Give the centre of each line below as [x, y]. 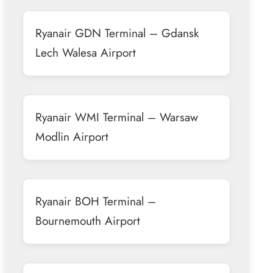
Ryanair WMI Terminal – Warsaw [116, 117]
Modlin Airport [72, 136]
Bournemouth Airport [87, 220]
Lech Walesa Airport [85, 52]
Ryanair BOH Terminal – [95, 201]
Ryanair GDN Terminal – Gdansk [117, 33]
